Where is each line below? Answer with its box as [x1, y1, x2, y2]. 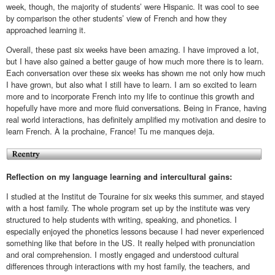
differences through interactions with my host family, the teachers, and [6, 260, 250, 273]
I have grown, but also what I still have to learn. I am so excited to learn [6, 78, 257, 90]
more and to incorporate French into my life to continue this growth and [6, 90, 254, 102]
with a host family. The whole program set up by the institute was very [6, 202, 250, 214]
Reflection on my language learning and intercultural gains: [6, 171, 232, 182]
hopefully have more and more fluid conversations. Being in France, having [6, 101, 266, 114]
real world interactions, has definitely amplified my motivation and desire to [6, 113, 266, 125]
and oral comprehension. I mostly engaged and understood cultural [6, 249, 239, 261]
